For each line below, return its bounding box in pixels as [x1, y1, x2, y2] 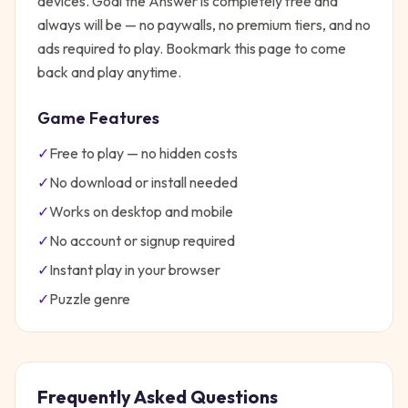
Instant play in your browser [49, 260, 220, 279]
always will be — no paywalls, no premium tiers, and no [37, 15, 371, 34]
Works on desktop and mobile [49, 202, 233, 220]
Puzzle [49, 290, 91, 308]
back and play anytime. [37, 63, 181, 81]
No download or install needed [49, 173, 238, 191]
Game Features [37, 107, 159, 128]
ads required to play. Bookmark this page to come [37, 39, 346, 57]
